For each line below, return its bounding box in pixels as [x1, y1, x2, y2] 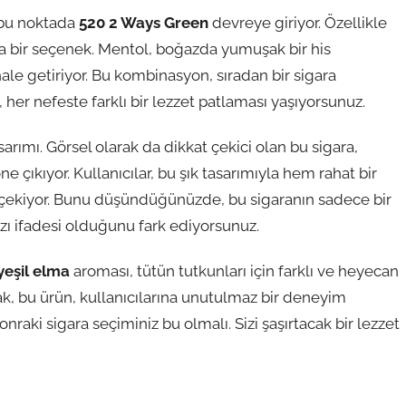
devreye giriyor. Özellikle [208, 13, 387, 32]
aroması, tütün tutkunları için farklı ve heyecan [70, 262, 399, 281]
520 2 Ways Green [79, 13, 208, 32]
